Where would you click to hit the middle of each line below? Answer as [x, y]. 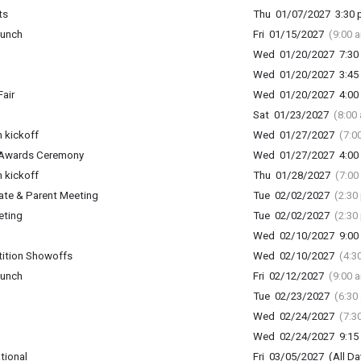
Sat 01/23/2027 [293, 115]
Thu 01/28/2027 [294, 175]
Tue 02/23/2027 [293, 296]
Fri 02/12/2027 [290, 276]
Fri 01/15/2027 [290, 34]
